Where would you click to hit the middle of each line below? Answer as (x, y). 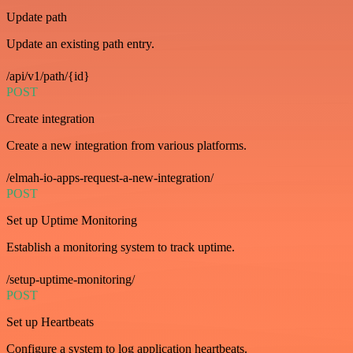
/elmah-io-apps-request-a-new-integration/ (110, 177)
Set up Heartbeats (50, 321)
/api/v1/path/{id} (48, 76)
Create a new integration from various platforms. (126, 145)
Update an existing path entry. (80, 43)
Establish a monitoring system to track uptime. (121, 247)
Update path (37, 17)
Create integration (50, 118)
